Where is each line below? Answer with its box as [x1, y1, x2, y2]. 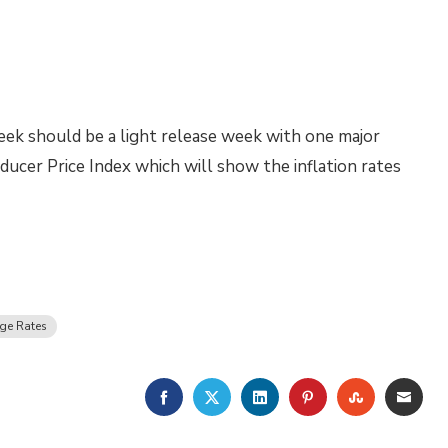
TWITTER [218, 385, 298, 407]
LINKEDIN [266, 385, 340, 407]
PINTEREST [314, 385, 407, 407]
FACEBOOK [170, 385, 256, 407]
